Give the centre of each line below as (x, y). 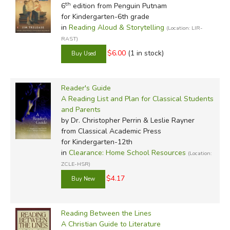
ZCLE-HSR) (75, 164)
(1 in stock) (146, 53)
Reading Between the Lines (106, 213)
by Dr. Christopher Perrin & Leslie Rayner (128, 120)
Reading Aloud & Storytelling (116, 27)
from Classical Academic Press (111, 131)
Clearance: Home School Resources (127, 152)
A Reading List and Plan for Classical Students (137, 99)
